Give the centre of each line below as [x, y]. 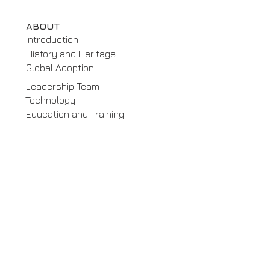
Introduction [52, 39]
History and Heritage [71, 54]
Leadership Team [63, 86]
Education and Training [75, 114]
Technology [50, 100]
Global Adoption [60, 67]
